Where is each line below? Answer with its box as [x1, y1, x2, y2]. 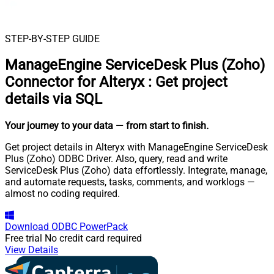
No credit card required [45, 232, 142, 245]
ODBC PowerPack [51, 221, 128, 233]
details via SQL [5, 91, 102, 108]
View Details [5, 244, 58, 256]
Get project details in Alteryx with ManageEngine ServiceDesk [5, 141, 268, 154]
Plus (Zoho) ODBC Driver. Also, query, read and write [5, 153, 228, 165]
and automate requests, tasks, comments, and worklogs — [5, 176, 255, 188]
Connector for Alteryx [5, 73, 144, 91]
